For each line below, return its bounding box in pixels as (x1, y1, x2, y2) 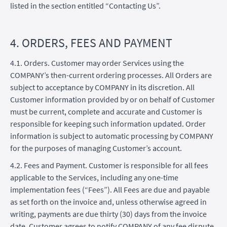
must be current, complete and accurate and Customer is (10, 106, 202, 117)
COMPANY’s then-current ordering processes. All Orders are (10, 69, 212, 80)
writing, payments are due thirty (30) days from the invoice (10, 208, 207, 219)
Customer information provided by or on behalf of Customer (10, 94, 215, 104)
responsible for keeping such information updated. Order (10, 118, 206, 129)
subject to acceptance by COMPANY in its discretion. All (10, 82, 195, 92)
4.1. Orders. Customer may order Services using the (10, 57, 184, 68)
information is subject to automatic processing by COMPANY (10, 130, 213, 141)
